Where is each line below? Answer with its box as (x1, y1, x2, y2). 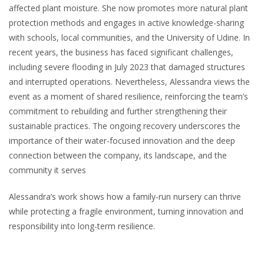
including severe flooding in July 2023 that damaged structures (9, 61, 245, 72)
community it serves (9, 164, 86, 176)
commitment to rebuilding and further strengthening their (9, 105, 227, 117)
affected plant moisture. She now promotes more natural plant (9, 2, 248, 14)
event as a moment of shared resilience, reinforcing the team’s (9, 90, 248, 102)
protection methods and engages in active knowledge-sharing (9, 16, 244, 28)
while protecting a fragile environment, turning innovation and (9, 205, 243, 217)
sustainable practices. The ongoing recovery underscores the (9, 120, 240, 131)
